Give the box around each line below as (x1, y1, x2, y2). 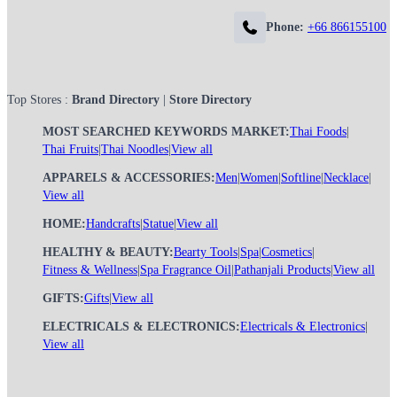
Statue (143, 217, 174, 230)
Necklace (323, 171, 369, 184)
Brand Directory (72, 93, 160, 106)
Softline (281, 171, 321, 184)
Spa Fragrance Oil (140, 263, 231, 276)
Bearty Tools (174, 245, 237, 259)
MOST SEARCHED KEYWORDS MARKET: (43, 125, 290, 138)
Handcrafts (86, 217, 140, 230)
